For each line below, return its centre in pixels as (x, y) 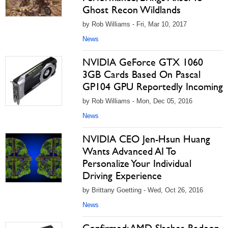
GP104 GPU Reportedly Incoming (153, 87)
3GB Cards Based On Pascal (141, 74)
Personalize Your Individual (137, 163)
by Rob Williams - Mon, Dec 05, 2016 (137, 101)
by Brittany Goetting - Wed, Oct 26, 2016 (143, 190)
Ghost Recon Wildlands (132, 10)
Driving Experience (122, 176)
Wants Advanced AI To (129, 151)
